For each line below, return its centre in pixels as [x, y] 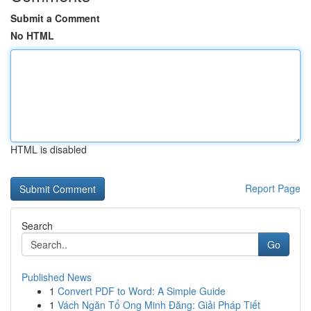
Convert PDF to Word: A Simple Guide [142, 291]
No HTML [32, 35]
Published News [57, 277]
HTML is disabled [49, 149]
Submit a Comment [55, 18]
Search [37, 226]
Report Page [273, 188]
